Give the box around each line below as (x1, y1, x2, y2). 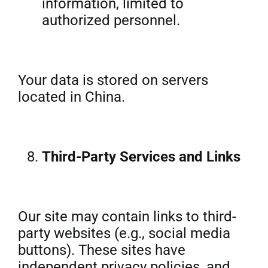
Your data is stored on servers (17, 72, 208, 89)
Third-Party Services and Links (41, 148, 240, 165)
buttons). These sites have (17, 242, 185, 258)
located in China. (17, 89, 125, 105)
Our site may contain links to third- (17, 208, 236, 225)
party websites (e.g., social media (17, 225, 230, 242)
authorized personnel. (41, 12, 180, 29)
